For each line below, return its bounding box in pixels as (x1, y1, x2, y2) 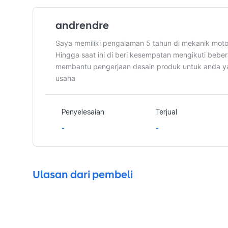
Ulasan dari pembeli (33, 167, 133, 182)
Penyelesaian (62, 107, 104, 117)
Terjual (155, 107, 177, 117)
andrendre (55, 18, 109, 33)
